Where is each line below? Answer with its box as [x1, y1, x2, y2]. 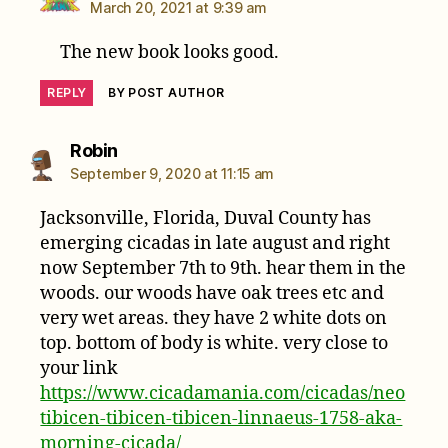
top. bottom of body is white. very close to [40, 331, 389, 355]
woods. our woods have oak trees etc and [40, 281, 385, 305]
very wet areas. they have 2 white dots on [40, 306, 388, 330]
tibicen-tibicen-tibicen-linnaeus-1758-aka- [40, 406, 403, 430]
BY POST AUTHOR [108, 84, 225, 100]
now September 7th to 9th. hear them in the [40, 256, 407, 280]
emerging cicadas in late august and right [40, 231, 391, 255]
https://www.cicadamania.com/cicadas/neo [40, 381, 406, 405]
